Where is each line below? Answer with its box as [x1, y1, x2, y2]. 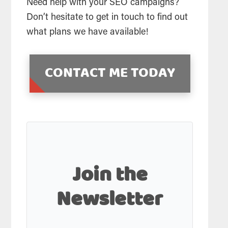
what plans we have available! [26, 28, 149, 38]
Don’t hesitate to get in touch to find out [26, 13, 188, 23]
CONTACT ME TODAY [44, 62, 175, 85]
